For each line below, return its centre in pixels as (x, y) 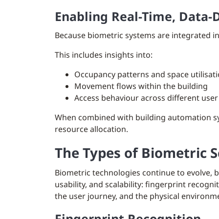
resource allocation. (91, 129)
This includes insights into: (104, 55)
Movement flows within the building (141, 86)
